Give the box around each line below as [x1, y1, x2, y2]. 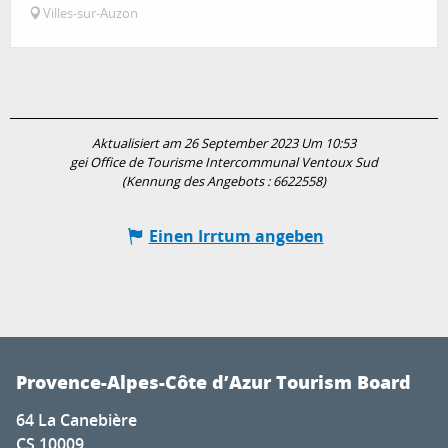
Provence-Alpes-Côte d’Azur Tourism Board [16, 368, 411, 395]
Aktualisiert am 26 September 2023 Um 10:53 [92, 134, 356, 152]
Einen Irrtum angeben [148, 224, 324, 247]
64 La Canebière [16, 408, 137, 431]
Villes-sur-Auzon [43, 4, 138, 22]
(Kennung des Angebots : [122, 172, 273, 190]
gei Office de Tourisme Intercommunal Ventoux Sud [70, 153, 378, 171]
